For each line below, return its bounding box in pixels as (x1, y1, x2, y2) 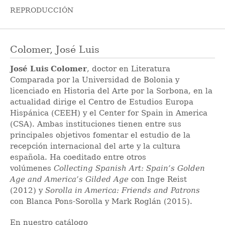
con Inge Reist (131, 174, 187, 184)
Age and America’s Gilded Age (10, 174, 131, 184)
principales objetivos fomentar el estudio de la (10, 130, 190, 140)
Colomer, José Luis (10, 44, 99, 55)
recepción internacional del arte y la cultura (10, 141, 180, 151)
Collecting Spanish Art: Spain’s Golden (54, 163, 205, 173)
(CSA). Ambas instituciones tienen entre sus (10, 119, 181, 129)
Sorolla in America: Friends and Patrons (45, 185, 200, 195)
